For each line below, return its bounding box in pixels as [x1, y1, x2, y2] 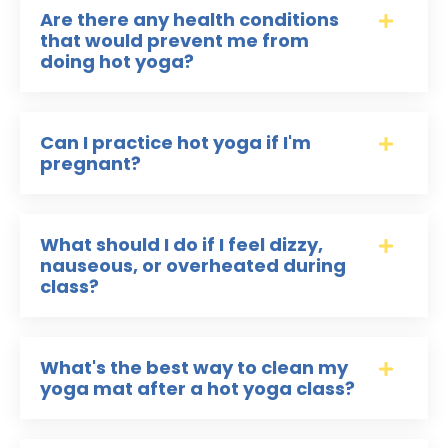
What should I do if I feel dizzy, [40, 232, 323, 258]
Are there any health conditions [40, 7, 339, 33]
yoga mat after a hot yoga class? [40, 376, 355, 402]
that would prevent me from [40, 28, 309, 54]
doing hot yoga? [40, 49, 194, 75]
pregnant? [40, 151, 141, 177]
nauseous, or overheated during [40, 253, 346, 279]
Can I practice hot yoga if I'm [40, 130, 311, 156]
